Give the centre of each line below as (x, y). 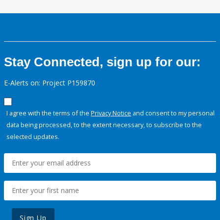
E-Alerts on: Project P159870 (50, 83)
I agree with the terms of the (49, 113)
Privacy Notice (111, 113)
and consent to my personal (173, 113)
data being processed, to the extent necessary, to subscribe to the (104, 125)
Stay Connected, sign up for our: (102, 62)
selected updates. (33, 137)
